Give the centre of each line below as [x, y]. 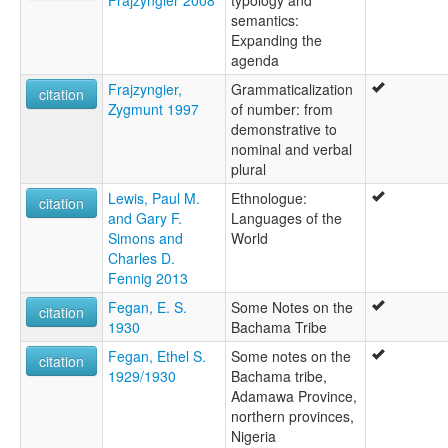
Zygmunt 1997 [153, 108]
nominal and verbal [291, 148]
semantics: [265, 19]
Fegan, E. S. [147, 306]
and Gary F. [145, 217]
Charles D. [141, 257]
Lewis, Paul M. [154, 197]
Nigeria [253, 435]
